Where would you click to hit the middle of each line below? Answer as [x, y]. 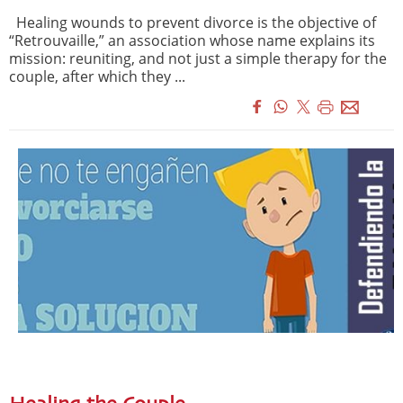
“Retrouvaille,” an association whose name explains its [192, 40]
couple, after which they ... [97, 76]
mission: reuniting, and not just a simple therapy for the [198, 58]
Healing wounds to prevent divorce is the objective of [193, 22]
